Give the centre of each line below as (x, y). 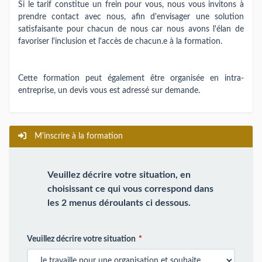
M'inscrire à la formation (77, 136)
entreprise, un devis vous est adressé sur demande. (109, 91)
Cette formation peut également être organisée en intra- (131, 78)
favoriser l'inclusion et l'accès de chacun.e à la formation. (120, 42)
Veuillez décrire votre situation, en (119, 175)
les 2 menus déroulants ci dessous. (119, 203)
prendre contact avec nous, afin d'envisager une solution (131, 17)
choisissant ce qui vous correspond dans (130, 189)
